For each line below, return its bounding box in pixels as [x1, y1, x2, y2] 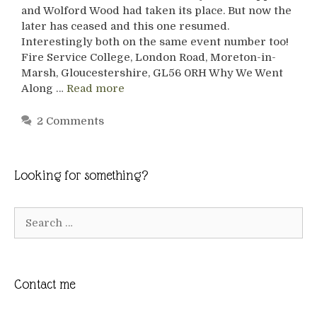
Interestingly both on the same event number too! [21, 35, 289, 48]
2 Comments [37, 115, 104, 128]
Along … [21, 81, 67, 95]
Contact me [14, 277, 75, 292]
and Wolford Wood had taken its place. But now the [21, 4, 292, 17]
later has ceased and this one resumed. [21, 19, 229, 33]
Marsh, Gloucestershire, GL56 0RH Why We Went [21, 66, 283, 79]
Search [13, 209, 56, 223]
